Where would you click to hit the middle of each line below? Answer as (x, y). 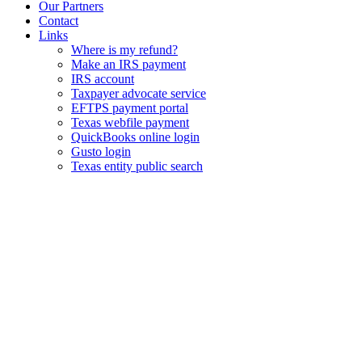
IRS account (103, 79)
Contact (59, 21)
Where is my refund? (124, 50)
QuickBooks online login (135, 137)
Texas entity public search (137, 166)
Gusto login (101, 152)
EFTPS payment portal (130, 108)
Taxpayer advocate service (139, 93)
